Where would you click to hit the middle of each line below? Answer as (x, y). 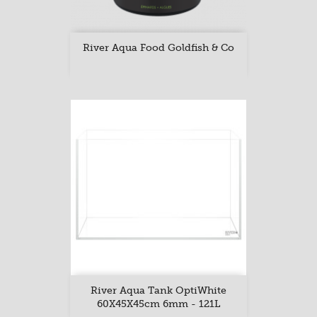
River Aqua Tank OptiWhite (158, 290)
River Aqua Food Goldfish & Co (158, 47)
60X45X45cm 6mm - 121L (158, 304)
